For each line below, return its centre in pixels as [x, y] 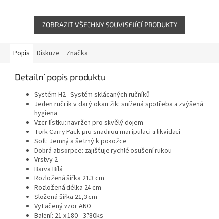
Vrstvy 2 [47, 160]
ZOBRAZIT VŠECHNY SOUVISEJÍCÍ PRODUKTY [109, 24]
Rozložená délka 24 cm [68, 187]
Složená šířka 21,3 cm [66, 197]
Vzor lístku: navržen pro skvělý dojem [89, 122]
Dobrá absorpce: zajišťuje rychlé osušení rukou [103, 150]
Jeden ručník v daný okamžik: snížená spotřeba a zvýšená [119, 104]
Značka [77, 53]
